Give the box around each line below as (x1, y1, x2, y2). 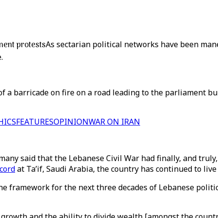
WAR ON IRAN (89, 116, 140, 127)
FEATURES (16, 116, 54, 127)
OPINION (54, 116, 89, 127)
